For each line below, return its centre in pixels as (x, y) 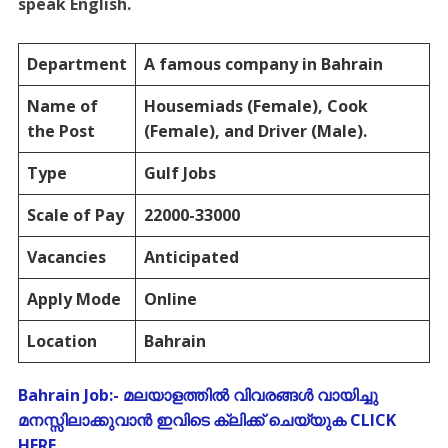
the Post (60, 130)
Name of (62, 105)
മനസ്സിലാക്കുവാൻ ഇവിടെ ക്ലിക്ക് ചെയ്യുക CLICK (206, 419)
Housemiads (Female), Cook (255, 105)
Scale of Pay (75, 214)
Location (61, 340)
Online (170, 298)
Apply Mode (73, 298)
